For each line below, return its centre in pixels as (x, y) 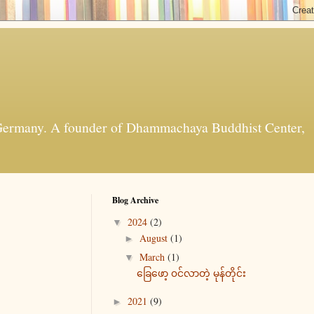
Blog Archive (135, 200)
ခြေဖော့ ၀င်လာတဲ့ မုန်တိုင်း (191, 273)
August (155, 238)
